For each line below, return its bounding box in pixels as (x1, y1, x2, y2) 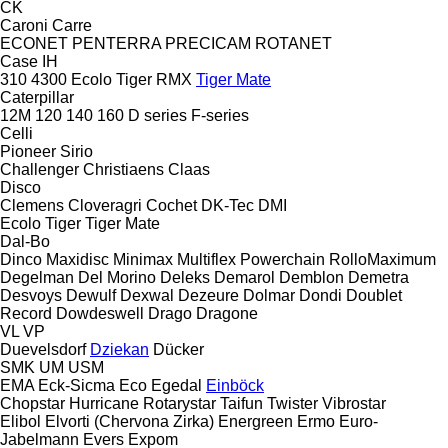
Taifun (220, 394, 263, 412)
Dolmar (243, 286, 295, 304)
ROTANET (255, 34, 332, 52)
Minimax (113, 250, 173, 268)
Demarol (214, 268, 275, 286)
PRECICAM (165, 34, 251, 52)
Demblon (279, 268, 344, 286)
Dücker (153, 340, 204, 358)
